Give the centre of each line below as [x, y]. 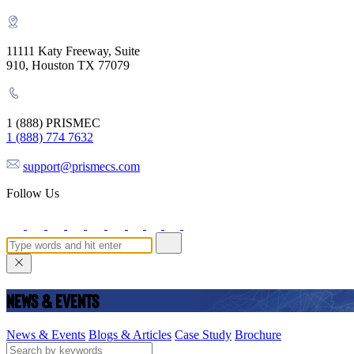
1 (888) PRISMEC [53, 123]
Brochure [258, 334]
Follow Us [33, 193]
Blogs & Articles [130, 334]
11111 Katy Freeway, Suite [73, 51]
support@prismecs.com [81, 166]
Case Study [203, 334]
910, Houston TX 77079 [68, 65]
